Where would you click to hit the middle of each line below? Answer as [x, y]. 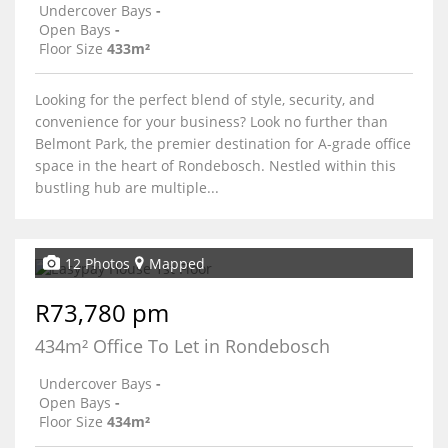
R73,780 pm [102, 312]
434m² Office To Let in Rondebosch [182, 346]
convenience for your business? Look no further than [211, 121]
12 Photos [97, 263]
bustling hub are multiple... [127, 187]
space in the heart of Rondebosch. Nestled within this [215, 165]
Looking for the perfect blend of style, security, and [205, 99]
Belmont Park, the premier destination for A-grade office [223, 143]
